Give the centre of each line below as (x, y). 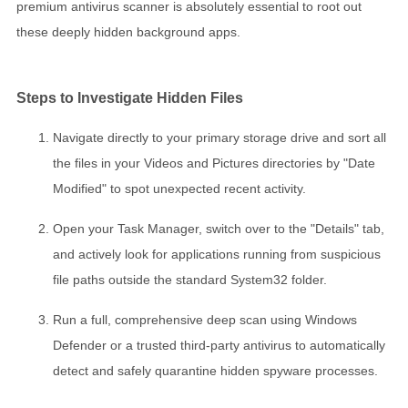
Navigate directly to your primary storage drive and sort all (219, 138)
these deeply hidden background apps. (128, 31)
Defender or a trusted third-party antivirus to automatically (219, 346)
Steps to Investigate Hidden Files (130, 97)
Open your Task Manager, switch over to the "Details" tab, (219, 229)
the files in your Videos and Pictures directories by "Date (214, 163)
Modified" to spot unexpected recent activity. (179, 189)
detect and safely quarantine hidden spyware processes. (215, 371)
